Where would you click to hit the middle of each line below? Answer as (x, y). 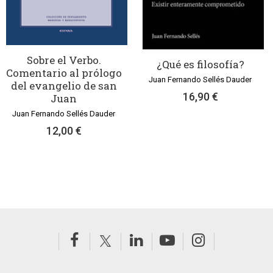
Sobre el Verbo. (64, 60)
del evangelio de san (64, 85)
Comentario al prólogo (64, 73)
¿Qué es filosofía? (200, 65)
